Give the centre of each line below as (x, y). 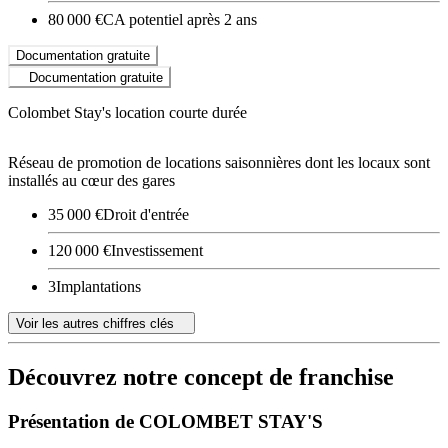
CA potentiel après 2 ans (180, 19)
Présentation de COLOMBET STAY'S (165, 421)
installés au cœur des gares (91, 180)
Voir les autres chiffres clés (95, 324)
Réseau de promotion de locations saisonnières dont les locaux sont (219, 162)
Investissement (157, 250)
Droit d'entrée (146, 214)
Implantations (98, 286)
